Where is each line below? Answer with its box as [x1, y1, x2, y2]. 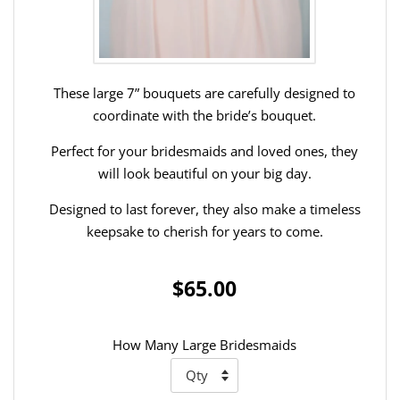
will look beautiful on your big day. [97, 163, 312, 182]
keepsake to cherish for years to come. [86, 221, 323, 240]
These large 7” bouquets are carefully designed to [54, 83, 355, 102]
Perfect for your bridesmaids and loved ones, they [51, 141, 358, 160]
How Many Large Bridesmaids [112, 335, 296, 354]
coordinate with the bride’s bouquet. [93, 105, 316, 124]
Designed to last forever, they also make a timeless [48, 199, 361, 218]
